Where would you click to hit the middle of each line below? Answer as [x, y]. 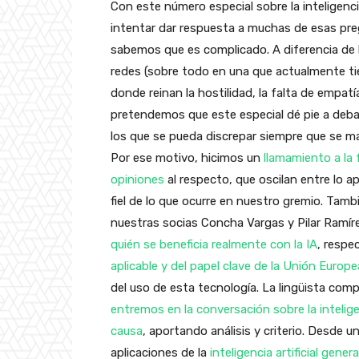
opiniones [137, 179]
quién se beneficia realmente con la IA [214, 244]
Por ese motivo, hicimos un [187, 157]
